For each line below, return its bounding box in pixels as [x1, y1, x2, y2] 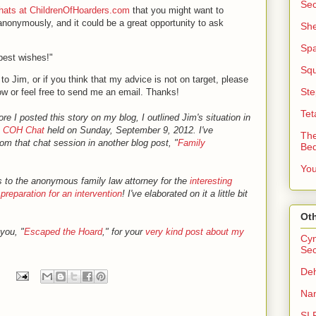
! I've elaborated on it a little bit [122, 188, 248, 199]
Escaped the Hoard [24, 226, 102, 237]
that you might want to [130, 5, 224, 16]
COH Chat [3, 125, 44, 135]
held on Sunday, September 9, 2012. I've [44, 125, 213, 135]
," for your [102, 226, 145, 237]
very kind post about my [145, 226, 244, 237]
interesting [190, 176, 232, 186]
